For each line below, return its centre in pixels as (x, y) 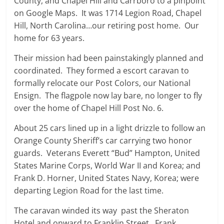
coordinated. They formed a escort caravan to (102, 70)
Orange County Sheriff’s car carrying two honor (103, 140)
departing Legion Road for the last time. (89, 190)
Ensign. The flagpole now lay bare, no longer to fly (108, 95)
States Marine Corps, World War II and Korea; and (107, 165)
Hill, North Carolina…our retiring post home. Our (107, 25)
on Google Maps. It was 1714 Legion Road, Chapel (108, 13)
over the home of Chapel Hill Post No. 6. (90, 108)
